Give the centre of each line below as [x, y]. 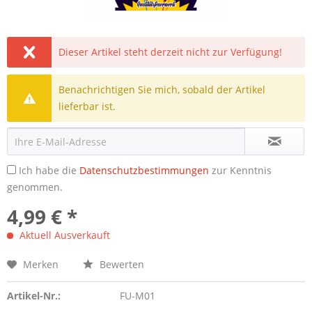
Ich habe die [49, 170]
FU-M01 [137, 296]
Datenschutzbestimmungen [144, 170]
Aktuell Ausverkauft [63, 235]
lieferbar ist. [87, 106]
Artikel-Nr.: [34, 296]
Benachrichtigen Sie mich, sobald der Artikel [162, 89]
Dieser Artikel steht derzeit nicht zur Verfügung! [171, 52]
